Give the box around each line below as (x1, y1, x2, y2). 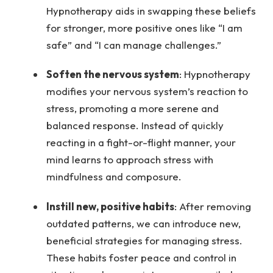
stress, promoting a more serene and (46, 102, 219, 115)
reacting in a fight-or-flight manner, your (46, 136, 236, 149)
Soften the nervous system (46, 68, 179, 81)
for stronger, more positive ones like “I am (46, 21, 243, 34)
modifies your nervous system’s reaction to (46, 85, 248, 98)
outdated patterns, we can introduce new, (46, 216, 241, 230)
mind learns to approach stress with (46, 153, 213, 166)
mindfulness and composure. (46, 170, 182, 183)
